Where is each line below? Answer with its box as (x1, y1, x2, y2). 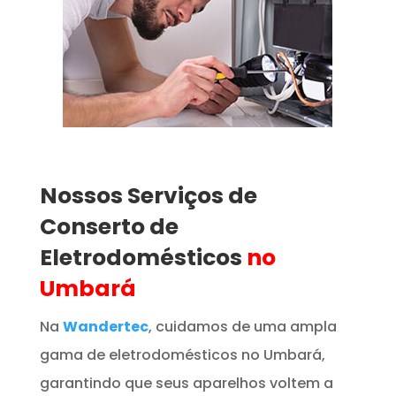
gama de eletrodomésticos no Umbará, (39, 344, 325, 365)
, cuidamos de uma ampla (148, 316, 337, 337)
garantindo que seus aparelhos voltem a (39, 372, 333, 393)
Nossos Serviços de (39, 179, 257, 211)
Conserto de (39, 210, 179, 242)
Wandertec (62, 316, 148, 337)
